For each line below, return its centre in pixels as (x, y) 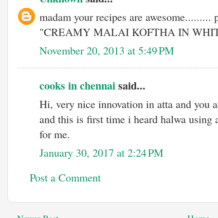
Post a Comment (65, 177)
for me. (55, 134)
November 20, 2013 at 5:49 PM (107, 50)
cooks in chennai (77, 86)
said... (130, 86)
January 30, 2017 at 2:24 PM (101, 152)
